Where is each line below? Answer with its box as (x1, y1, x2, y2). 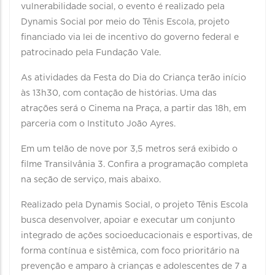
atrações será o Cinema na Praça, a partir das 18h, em (21, 104, 246, 113)
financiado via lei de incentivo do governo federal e (21, 33, 239, 42)
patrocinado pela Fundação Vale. (21, 48, 161, 57)
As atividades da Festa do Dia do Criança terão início (21, 74, 246, 82)
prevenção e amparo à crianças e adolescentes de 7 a (21, 262, 247, 271)
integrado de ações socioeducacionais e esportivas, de (21, 231, 252, 240)
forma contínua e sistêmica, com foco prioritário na (21, 247, 239, 255)
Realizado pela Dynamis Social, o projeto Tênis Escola (21, 201, 248, 209)
